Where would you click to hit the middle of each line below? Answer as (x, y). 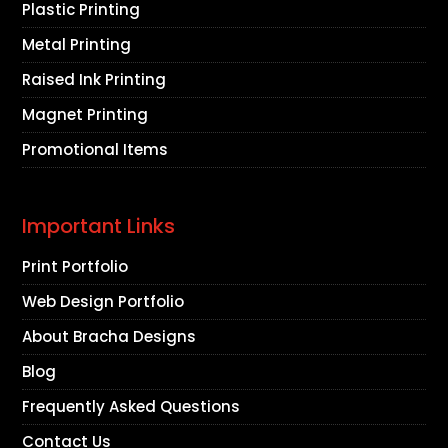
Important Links (99, 226)
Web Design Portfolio (103, 302)
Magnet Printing (85, 115)
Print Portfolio (75, 267)
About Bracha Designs (109, 337)
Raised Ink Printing (94, 80)
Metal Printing (77, 45)
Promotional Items (95, 150)
